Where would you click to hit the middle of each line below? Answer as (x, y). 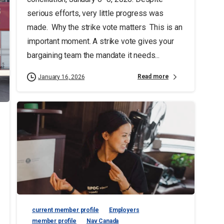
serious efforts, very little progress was (95, 13)
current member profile (65, 210)
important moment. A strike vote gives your (100, 41)
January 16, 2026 (61, 77)
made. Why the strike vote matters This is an (104, 27)
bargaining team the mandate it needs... (93, 55)
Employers (124, 210)
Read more (153, 76)
